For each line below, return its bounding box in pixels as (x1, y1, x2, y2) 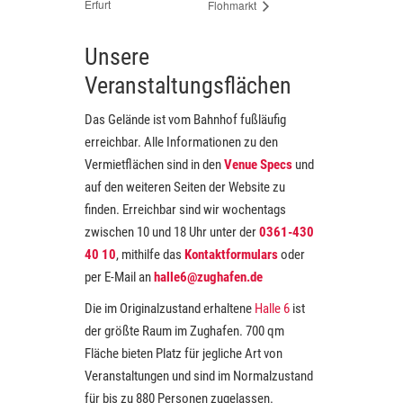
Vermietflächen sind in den (85, 156, 224, 173)
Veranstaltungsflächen (85, 71, 291, 99)
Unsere (85, 42, 149, 70)
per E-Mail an (85, 268, 154, 285)
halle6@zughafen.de (154, 268, 263, 285)
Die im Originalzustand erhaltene (85, 300, 252, 317)
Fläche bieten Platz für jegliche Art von (85, 345, 282, 362)
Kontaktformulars (184, 246, 278, 263)
